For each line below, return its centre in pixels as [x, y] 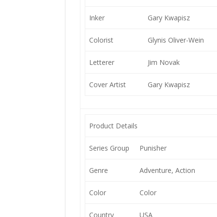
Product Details [113, 126]
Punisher [153, 148]
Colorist [101, 40]
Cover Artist [107, 85]
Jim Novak [163, 62]
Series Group [109, 148]
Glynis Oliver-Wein [176, 40]
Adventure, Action [167, 170]
